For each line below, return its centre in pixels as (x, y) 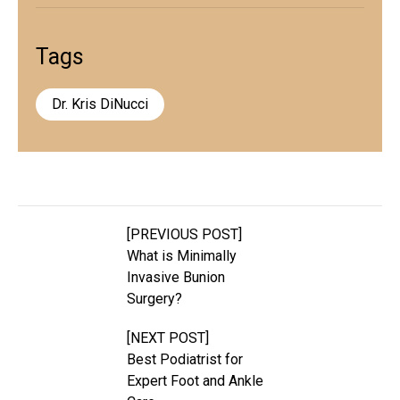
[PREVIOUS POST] (185, 234)
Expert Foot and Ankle (196, 380)
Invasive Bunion (176, 277)
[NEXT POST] (168, 337)
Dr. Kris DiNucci (100, 104)
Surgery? (155, 298)
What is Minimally (182, 255)
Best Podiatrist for (185, 359)
